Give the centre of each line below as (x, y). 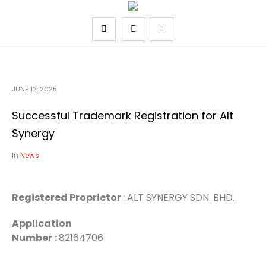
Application (42, 224)
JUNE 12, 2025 (34, 89)
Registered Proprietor (67, 197)
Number (32, 238)
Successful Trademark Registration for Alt (123, 115)
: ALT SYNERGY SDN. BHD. (179, 197)
